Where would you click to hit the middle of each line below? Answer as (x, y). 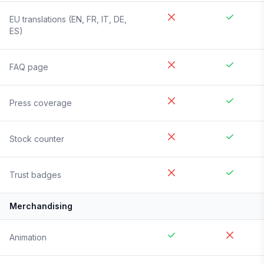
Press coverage (41, 103)
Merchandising (41, 206)
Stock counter (37, 139)
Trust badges (35, 175)
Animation (28, 237)
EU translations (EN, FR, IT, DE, (68, 19)
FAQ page (29, 67)
